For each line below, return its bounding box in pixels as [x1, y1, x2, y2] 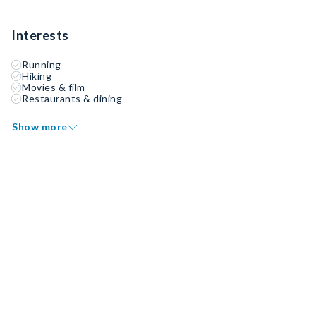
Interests [11, 28, 69, 43]
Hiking [22, 70, 51, 82]
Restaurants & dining [22, 92, 122, 104]
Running [22, 59, 61, 71]
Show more [12, 121, 68, 133]
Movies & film [22, 81, 85, 93]
